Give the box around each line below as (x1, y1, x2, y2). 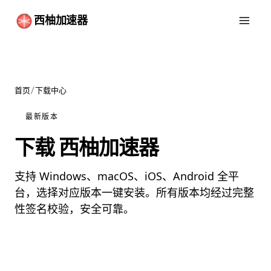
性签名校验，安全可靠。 (15, 201, 134, 216)
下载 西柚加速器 (15, 135, 158, 161)
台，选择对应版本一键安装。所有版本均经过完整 (15, 185, 254, 200)
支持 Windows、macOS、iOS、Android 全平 (15, 169, 239, 183)
